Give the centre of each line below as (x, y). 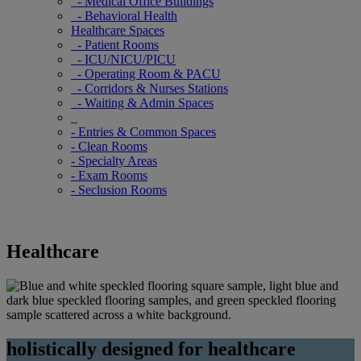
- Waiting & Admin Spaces (142, 103)
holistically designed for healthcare (151, 349)
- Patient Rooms (115, 45)
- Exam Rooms (109, 175)
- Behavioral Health (124, 16)
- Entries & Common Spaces (143, 132)
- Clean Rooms (109, 146)
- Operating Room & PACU (146, 74)
